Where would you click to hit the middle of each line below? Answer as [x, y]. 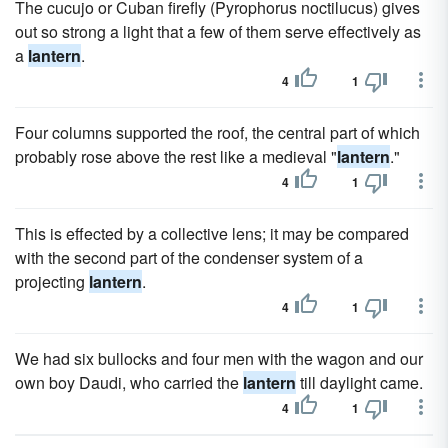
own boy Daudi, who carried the [129, 382]
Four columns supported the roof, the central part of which [217, 132]
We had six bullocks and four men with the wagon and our [219, 358]
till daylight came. [359, 382]
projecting [52, 281]
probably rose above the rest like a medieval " [176, 156]
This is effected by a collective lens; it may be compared [212, 233]
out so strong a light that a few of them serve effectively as [218, 31]
